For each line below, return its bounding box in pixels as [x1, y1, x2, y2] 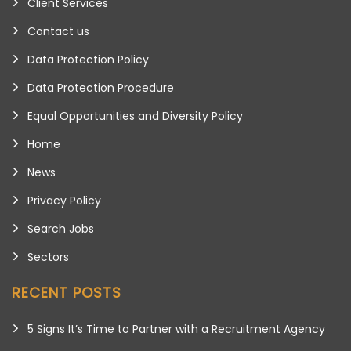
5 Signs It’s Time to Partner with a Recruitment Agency [27, 320, 325, 337]
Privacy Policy [27, 192, 101, 208]
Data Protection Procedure [27, 79, 174, 96]
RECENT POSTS [12, 282, 121, 302]
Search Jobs [27, 220, 94, 237]
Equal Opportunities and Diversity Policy [27, 107, 243, 124]
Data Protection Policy [27, 51, 149, 67]
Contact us [27, 23, 89, 39]
